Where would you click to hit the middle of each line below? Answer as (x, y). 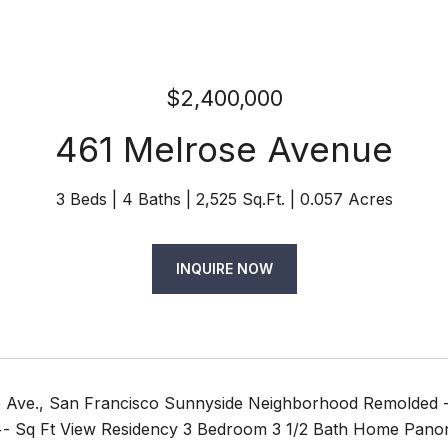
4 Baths (151, 199)
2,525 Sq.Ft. (240, 199)
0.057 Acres (346, 199)
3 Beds (81, 199)
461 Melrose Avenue (224, 149)
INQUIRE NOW (224, 268)
